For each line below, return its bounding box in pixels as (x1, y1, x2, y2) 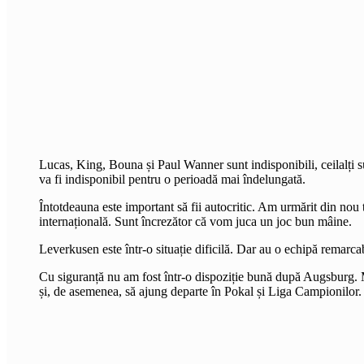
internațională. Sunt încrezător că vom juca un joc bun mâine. (39, 214, 352, 228)
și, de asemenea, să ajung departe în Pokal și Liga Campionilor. (39, 284, 362, 298)
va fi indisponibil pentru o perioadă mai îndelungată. (39, 171, 305, 186)
